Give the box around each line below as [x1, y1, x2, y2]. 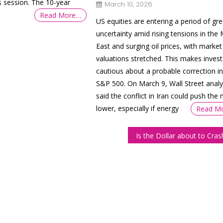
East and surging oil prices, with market [96, 41, 222, 51]
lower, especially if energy [96, 103, 179, 113]
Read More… [39, 10, 81, 20]
